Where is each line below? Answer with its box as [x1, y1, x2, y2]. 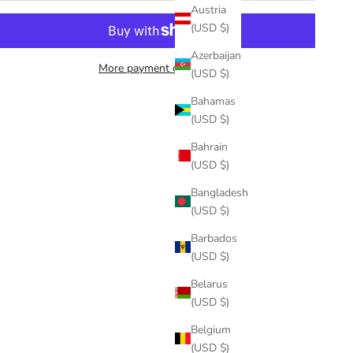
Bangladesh [191, 184, 248, 200]
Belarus [191, 276, 228, 292]
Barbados [191, 230, 237, 246]
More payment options [98, 60, 210, 76]
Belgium [191, 321, 231, 337]
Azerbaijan [191, 47, 241, 63]
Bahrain [191, 139, 228, 154]
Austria [191, 2, 226, 17]
